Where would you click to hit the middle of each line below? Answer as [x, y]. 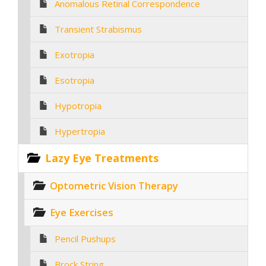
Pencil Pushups [85, 238]
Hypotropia [78, 105]
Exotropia [75, 54]
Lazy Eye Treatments [102, 158]
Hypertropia [80, 131]
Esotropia [75, 80]
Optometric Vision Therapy [114, 185]
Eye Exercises [82, 212]
